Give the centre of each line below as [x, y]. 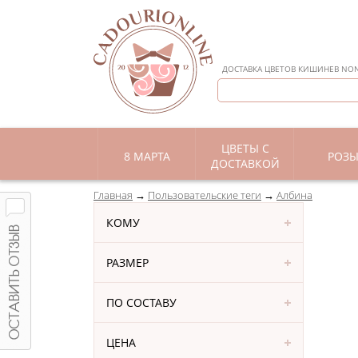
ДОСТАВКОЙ [245, 163]
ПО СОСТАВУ [141, 302]
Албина [294, 195]
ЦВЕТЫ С [245, 148]
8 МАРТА [147, 156]
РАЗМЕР [127, 263]
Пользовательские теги [205, 195]
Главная [113, 195]
